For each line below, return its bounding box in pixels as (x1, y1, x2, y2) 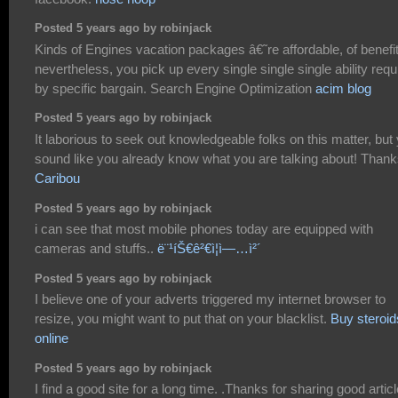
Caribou (35, 170, 80, 186)
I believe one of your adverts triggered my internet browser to (35, 291, 386, 306)
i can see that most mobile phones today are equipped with (35, 220, 373, 236)
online (35, 330, 68, 346)
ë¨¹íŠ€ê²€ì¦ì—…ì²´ (157, 240, 261, 256)
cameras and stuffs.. (35, 240, 157, 256)
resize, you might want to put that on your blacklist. (35, 311, 330, 326)
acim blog (315, 80, 371, 96)
